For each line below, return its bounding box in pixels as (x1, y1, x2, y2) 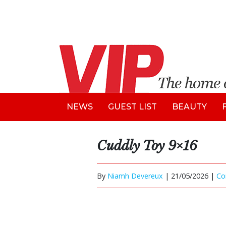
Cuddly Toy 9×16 (97, 138, 197, 154)
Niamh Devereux (107, 171, 163, 181)
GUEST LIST (108, 102, 157, 111)
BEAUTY (172, 102, 207, 111)
